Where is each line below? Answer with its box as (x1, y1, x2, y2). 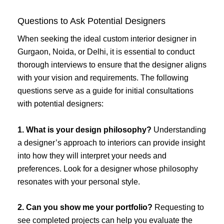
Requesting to (152, 203, 204, 212)
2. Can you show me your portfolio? (17, 203, 152, 212)
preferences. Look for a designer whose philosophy (17, 164, 198, 173)
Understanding (151, 125, 206, 134)
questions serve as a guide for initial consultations (17, 86, 193, 95)
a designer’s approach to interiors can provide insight (17, 138, 205, 147)
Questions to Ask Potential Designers (17, 16, 165, 26)
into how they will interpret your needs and (17, 151, 166, 160)
